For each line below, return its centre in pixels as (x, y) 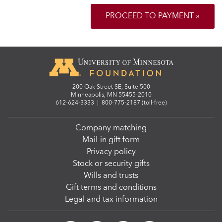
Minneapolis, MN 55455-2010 (111, 95)
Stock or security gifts (111, 164)
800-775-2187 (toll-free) (134, 103)
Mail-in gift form (111, 140)
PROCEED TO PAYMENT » (153, 16)
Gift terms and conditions (111, 188)
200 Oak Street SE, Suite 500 (111, 87)
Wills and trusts (111, 176)
